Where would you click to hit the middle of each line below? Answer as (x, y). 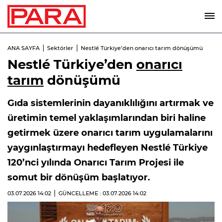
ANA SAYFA (24, 48)
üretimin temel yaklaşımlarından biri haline (107, 118)
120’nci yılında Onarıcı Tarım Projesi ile (96, 163)
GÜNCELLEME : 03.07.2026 (96, 193)
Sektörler (60, 48)
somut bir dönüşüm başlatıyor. (79, 177)
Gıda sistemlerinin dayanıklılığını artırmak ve (111, 103)
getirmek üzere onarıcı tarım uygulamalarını (110, 133)
